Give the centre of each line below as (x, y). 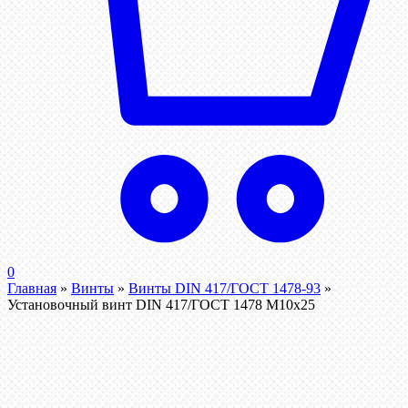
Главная (32, 289)
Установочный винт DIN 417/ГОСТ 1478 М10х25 (161, 305)
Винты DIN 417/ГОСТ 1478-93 (224, 289)
